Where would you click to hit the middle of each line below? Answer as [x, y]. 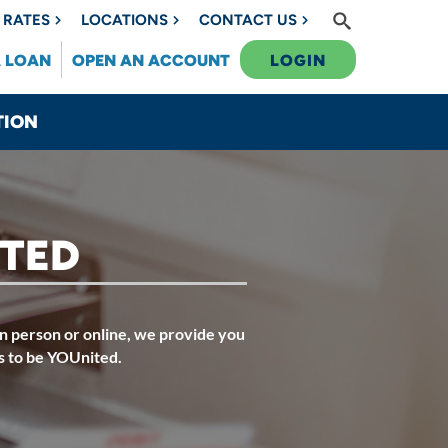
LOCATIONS [124, 19]
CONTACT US [248, 19]
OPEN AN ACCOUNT [151, 60]
